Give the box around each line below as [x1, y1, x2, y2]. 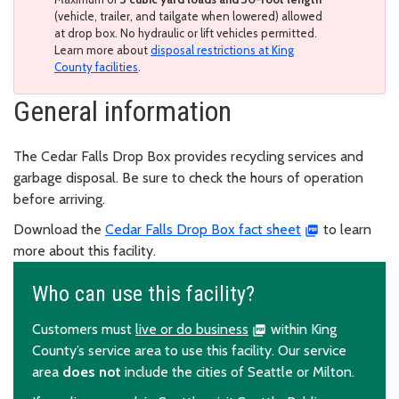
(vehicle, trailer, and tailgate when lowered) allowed [54, 8, 322, 23]
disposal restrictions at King [151, 42, 294, 57]
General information [13, 94, 232, 128]
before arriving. [13, 190, 105, 208]
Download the [13, 220, 105, 238]
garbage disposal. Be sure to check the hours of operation [13, 168, 363, 186]
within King [266, 320, 337, 338]
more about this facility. [13, 241, 156, 259]
